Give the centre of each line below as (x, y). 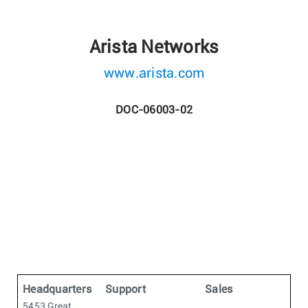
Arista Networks (154, 47)
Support (125, 289)
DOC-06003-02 (154, 110)
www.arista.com (154, 73)
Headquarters (57, 289)
